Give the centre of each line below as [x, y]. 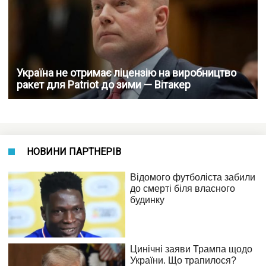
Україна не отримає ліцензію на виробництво [126, 73]
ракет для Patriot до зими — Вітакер [104, 85]
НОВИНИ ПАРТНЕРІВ [74, 152]
